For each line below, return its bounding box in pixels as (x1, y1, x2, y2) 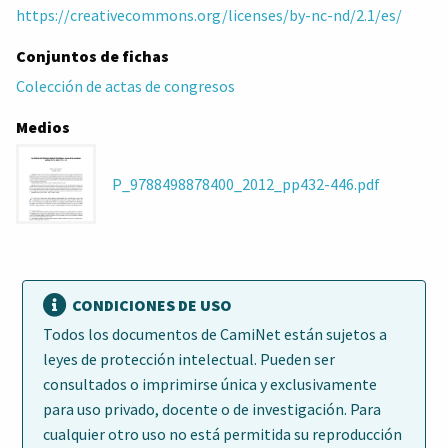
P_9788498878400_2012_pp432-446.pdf (112, 173, 380, 194)
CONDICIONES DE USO (72, 295, 232, 316)
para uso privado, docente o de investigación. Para (43, 399, 381, 420)
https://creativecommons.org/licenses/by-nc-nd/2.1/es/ (16, 4, 402, 25)
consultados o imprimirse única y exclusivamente (43, 374, 377, 395)
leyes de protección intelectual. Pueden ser (43, 349, 335, 370)
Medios (16, 116, 70, 137)
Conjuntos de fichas (16, 45, 169, 66)
